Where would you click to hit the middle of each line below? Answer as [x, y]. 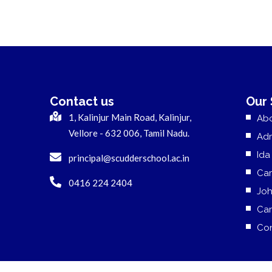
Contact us [82, 101]
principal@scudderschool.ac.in [129, 158]
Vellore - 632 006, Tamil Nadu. [129, 133]
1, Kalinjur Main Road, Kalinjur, [130, 117]
